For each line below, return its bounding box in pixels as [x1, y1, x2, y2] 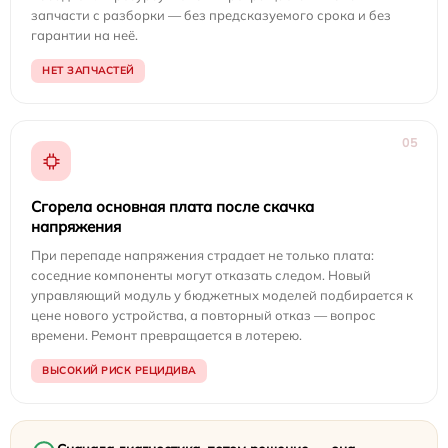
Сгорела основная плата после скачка [31, 197, 314, 216]
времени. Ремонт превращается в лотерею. [31, 327, 302, 343]
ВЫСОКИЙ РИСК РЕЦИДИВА [42, 364, 196, 377]
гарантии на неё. [31, 27, 138, 43]
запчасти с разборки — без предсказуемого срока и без [31, 7, 391, 23]
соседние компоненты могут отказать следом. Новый [31, 267, 371, 283]
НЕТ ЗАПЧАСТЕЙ [42, 64, 134, 77]
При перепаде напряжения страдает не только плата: [31, 247, 374, 263]
